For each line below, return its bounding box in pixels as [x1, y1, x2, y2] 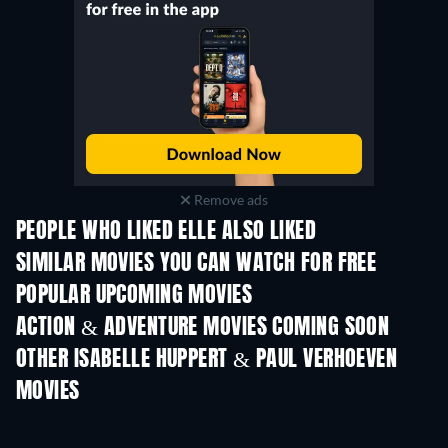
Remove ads [190, 191, 268, 208]
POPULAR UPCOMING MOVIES [16, 285, 253, 307]
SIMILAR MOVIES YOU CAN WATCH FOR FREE [16, 253, 377, 275]
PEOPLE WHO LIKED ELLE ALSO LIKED [16, 221, 317, 243]
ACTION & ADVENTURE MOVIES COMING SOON [16, 317, 390, 339]
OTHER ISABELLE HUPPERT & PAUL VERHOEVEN [16, 349, 398, 371]
